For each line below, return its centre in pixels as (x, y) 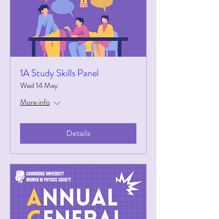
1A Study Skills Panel (59, 73)
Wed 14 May (39, 85)
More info (35, 102)
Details (78, 133)
